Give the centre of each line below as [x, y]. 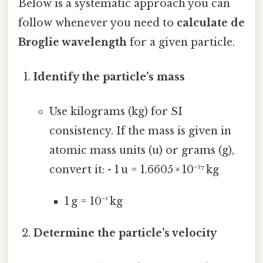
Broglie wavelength [73, 42]
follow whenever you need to [97, 23]
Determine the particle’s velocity [125, 233]
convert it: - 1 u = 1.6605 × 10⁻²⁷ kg [134, 170]
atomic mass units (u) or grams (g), [141, 151]
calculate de [211, 23]
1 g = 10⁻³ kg [93, 202]
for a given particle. [181, 42]
